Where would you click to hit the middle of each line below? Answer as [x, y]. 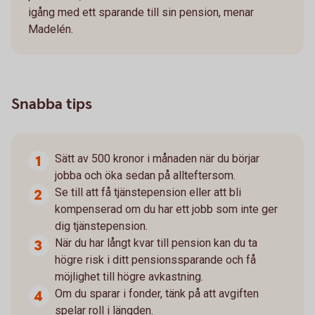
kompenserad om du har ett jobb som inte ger [166, 209]
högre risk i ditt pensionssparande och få [155, 259]
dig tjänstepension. [101, 226]
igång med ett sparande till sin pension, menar [141, 12]
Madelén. [51, 29]
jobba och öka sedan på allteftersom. [145, 175]
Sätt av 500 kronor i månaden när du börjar [157, 158]
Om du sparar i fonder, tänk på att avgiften [157, 293]
